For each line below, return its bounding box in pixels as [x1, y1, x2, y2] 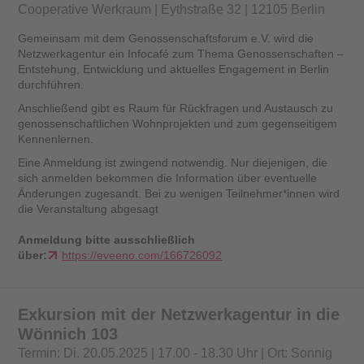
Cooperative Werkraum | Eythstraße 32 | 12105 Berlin [18, 2, 326, 16]
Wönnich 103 [18, 325, 119, 344]
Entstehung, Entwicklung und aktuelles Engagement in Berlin [18, 63, 330, 76]
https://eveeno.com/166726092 [62, 249, 223, 262]
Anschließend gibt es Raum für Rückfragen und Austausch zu [18, 102, 334, 115]
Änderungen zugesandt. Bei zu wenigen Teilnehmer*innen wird [18, 187, 340, 201]
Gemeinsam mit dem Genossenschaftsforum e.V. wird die [18, 32, 314, 45]
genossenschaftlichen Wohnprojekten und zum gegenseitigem [18, 117, 338, 131]
